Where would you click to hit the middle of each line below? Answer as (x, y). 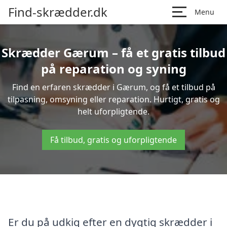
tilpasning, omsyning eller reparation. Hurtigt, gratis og (113, 99)
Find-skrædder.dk (58, 12)
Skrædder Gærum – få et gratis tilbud (113, 52)
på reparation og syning (113, 69)
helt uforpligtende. (113, 111)
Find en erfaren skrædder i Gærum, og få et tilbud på (113, 87)
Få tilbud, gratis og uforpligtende (113, 140)
